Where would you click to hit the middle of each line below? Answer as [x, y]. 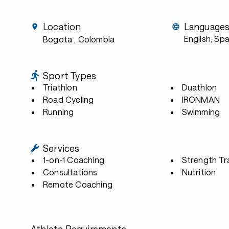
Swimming [201, 112]
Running [59, 112]
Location [62, 27]
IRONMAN [201, 99]
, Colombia [95, 39]
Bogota [58, 39]
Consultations [70, 172]
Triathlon [60, 87]
